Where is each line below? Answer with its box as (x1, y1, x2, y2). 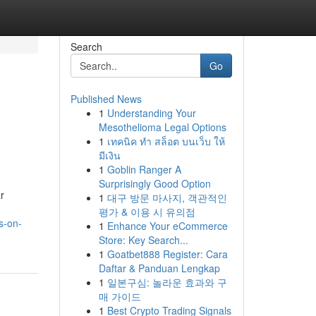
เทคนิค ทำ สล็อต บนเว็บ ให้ (107, 134, 225, 148)
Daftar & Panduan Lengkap (98, 261, 220, 275)
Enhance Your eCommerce (107, 219, 228, 233)
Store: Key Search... (98, 233, 188, 247)
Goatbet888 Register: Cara (107, 247, 228, 261)
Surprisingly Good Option (98, 176, 211, 190)
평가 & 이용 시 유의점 (98, 205, 195, 219)
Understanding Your (107, 106, 196, 120)
